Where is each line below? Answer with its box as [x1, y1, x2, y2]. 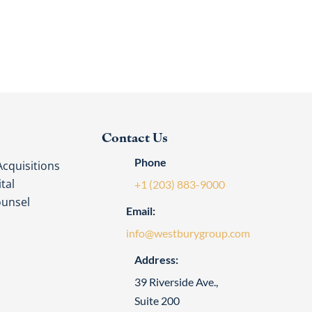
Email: [126, 203, 156, 217]
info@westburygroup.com [126, 226, 251, 240]
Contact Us [102, 126, 169, 146]
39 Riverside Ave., [134, 274, 219, 288]
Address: [134, 252, 179, 266]
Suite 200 [134, 293, 180, 307]
